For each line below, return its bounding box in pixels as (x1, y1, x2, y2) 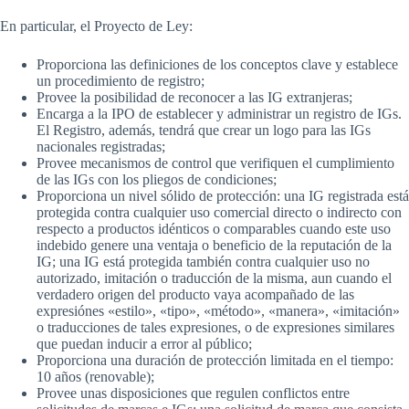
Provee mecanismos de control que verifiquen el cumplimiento (37, 155, 394, 171)
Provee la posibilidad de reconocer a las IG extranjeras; (37, 89, 352, 105)
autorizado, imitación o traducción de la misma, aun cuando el (37, 270, 392, 286)
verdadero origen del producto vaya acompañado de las (37, 287, 354, 302)
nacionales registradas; (37, 139, 165, 154)
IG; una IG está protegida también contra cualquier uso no (37, 254, 370, 269)
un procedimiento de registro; (37, 73, 204, 89)
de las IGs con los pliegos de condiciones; (37, 172, 277, 187)
